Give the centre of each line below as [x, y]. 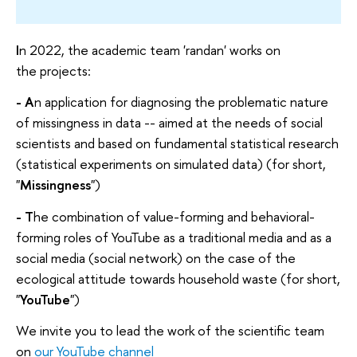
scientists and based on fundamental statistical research [177, 143]
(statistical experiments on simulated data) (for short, [171, 164]
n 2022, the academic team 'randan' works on [150, 49]
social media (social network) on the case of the [156, 257]
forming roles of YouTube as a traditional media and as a [174, 237]
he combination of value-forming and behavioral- [174, 216]
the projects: [53, 70]
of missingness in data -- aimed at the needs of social [169, 123]
